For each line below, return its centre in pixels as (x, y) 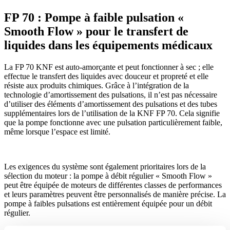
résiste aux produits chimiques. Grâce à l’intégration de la (97, 85)
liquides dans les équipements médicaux (108, 45)
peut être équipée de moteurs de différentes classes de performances (113, 185)
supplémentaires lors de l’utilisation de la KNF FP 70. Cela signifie (112, 113)
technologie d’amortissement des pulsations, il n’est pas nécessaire (111, 94)
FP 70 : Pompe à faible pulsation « (94, 17)
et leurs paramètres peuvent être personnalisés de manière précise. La (115, 194)
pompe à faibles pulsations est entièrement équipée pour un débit (108, 203)
